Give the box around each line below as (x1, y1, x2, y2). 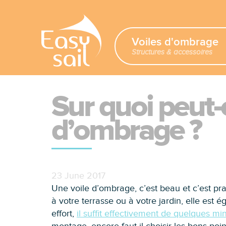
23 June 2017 (51, 171, 105, 182)
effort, (51, 208, 77, 219)
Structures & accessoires (132, 48, 212, 56)
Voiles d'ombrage (132, 35, 218, 49)
